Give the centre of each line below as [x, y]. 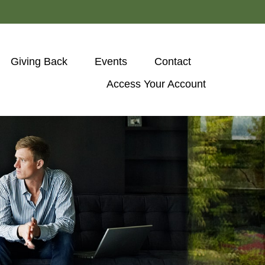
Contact [173, 61]
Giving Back [39, 61]
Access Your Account [158, 84]
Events [111, 61]
